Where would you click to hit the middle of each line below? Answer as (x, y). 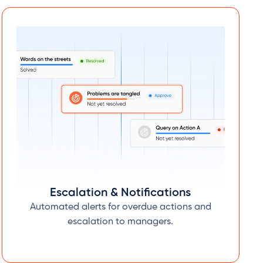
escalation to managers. (121, 222)
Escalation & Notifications (121, 193)
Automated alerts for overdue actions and (120, 207)
